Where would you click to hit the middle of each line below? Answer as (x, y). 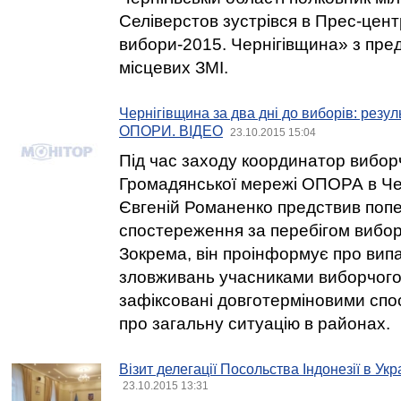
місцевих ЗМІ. (174, 68)
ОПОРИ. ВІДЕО (171, 131)
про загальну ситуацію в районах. (255, 324)
